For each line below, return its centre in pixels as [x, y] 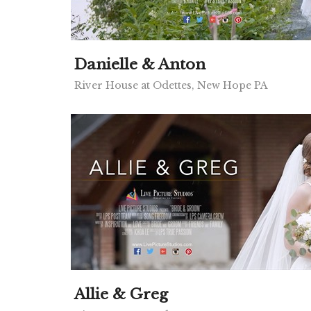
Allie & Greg [121, 294]
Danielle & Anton [140, 65]
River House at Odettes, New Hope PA [171, 85]
